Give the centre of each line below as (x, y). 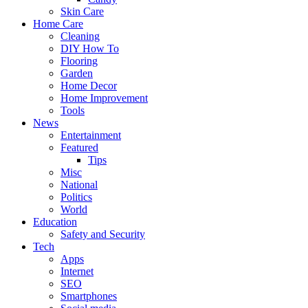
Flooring (79, 61)
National (79, 185)
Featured (79, 148)
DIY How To (90, 49)
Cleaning (80, 36)
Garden (77, 74)
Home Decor (89, 86)
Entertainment (91, 135)
